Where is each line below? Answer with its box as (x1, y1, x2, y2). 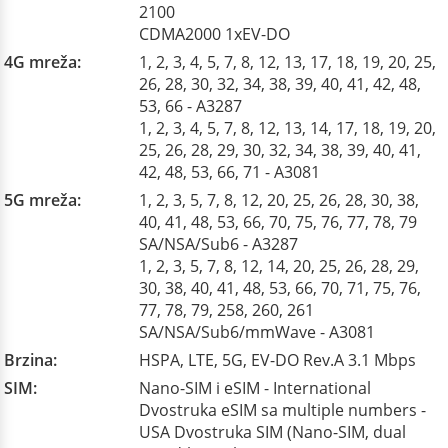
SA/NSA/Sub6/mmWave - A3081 (139, 321, 375, 343)
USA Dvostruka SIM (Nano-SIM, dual (139, 421, 406, 443)
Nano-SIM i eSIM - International (139, 377, 371, 399)
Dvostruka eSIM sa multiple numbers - (139, 399, 426, 421)
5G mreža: (4, 189, 81, 211)
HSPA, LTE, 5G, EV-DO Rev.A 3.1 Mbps (139, 349, 416, 371)
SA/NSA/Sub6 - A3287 (139, 233, 298, 255)
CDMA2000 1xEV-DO (139, 23, 290, 45)
